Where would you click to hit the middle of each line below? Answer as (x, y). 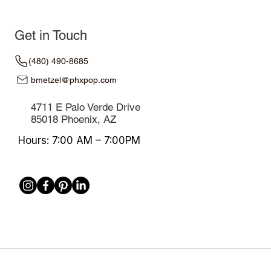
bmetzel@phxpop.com (74, 80)
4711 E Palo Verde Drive (86, 107)
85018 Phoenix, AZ (73, 119)
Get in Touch (51, 35)
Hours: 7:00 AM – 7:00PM (79, 140)
